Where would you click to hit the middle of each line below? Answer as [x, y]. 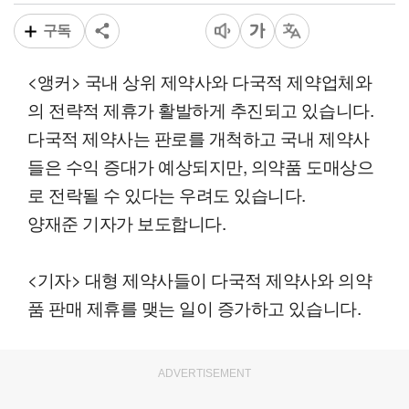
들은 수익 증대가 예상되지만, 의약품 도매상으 [201, 166]
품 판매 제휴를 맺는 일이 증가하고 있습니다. [194, 308]
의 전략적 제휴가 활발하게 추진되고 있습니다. [201, 110]
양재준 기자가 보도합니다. [127, 223]
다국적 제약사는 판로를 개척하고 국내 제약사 [199, 138]
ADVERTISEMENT [204, 374]
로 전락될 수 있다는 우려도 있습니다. [167, 194]
